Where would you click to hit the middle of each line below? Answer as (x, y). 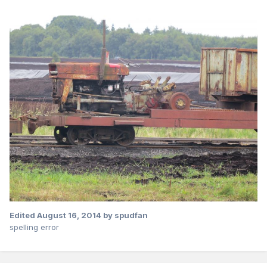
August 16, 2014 (69, 215)
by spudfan (125, 215)
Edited (23, 215)
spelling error (34, 227)
